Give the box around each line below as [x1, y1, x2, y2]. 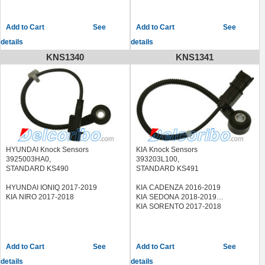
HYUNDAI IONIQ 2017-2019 [6, 183, 97, 192]
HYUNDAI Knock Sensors [6, 145, 91, 154]
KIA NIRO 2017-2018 [6, 192, 74, 201]
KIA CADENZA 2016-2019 [135, 183, 221, 192]
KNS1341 [176, 51, 214, 62]
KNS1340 [46, 51, 84, 62]
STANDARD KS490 [6, 164, 69, 173]
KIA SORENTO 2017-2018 [135, 202, 221, 211]
